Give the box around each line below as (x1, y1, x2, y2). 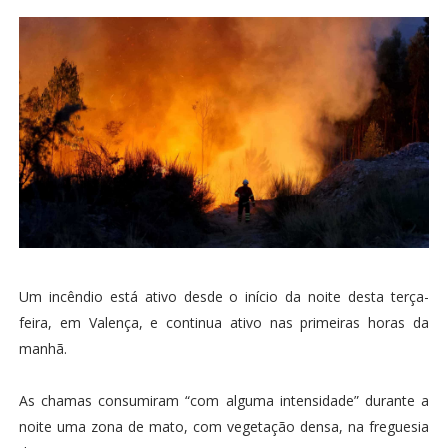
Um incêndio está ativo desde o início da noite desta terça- (18, 286, 430, 306)
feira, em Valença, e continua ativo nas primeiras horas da (18, 312, 430, 332)
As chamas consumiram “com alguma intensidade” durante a (18, 390, 430, 410)
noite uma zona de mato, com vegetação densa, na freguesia (18, 416, 430, 436)
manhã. (18, 338, 67, 358)
